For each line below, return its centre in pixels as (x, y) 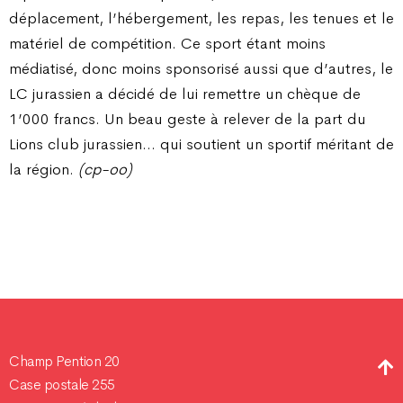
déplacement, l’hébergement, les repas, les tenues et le (201, 18)
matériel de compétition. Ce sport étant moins (167, 43)
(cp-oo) (105, 169)
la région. (44, 169)
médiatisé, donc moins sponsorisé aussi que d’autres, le (201, 68)
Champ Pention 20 (64, 361)
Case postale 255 (62, 385)
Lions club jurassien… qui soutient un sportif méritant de (201, 143)
